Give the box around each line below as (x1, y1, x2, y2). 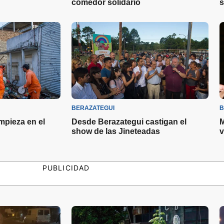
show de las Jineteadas (71, 126, 160, 135)
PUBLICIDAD (42, 163, 89, 172)
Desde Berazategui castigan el (71, 117, 186, 126)
